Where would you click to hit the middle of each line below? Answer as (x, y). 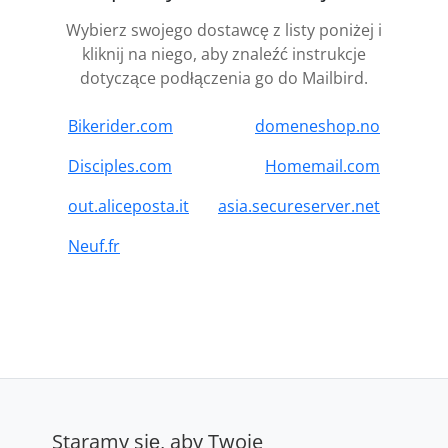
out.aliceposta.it (128, 205)
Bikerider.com (120, 125)
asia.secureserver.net (299, 205)
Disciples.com (120, 165)
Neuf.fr (94, 245)
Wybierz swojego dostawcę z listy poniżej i (224, 29)
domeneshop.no (317, 125)
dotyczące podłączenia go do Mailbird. (224, 77)
